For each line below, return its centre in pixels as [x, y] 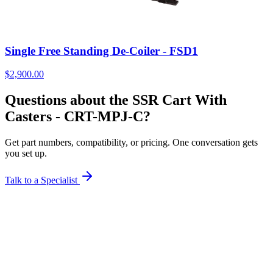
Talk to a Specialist [42, 180]
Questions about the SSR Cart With [116, 100]
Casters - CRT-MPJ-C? [78, 117]
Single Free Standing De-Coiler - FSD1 [101, 51]
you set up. [26, 154]
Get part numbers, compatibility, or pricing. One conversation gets [131, 143]
